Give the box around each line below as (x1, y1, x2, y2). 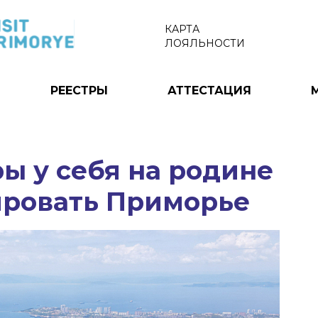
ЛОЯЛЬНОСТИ (165, 37, 245, 50)
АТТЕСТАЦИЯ (167, 84, 251, 97)
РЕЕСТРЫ (50, 84, 108, 97)
